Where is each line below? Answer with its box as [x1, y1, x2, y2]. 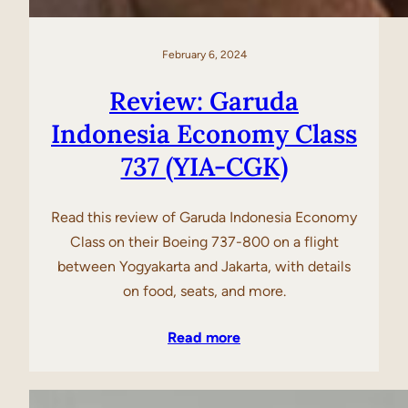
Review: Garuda [109, 85, 299, 118]
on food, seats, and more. [122, 281, 286, 300]
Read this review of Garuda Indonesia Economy [51, 208, 357, 226]
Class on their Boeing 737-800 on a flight [69, 232, 339, 250]
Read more [168, 328, 240, 346]
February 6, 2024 [161, 48, 247, 62]
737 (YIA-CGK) [120, 150, 288, 184]
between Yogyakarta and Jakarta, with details [57, 257, 351, 275]
